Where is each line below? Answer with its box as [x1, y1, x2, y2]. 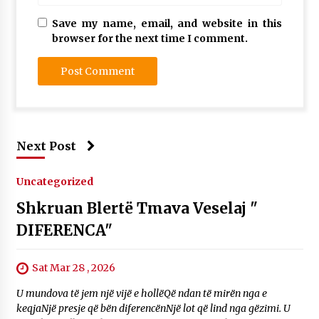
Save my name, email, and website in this [51, 17, 282, 31]
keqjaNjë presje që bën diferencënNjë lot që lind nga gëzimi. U [16, 302, 291, 315]
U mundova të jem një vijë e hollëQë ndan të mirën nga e [16, 287, 267, 300]
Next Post [16, 139, 76, 154]
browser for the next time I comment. [51, 32, 248, 46]
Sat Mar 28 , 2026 [31, 261, 115, 275]
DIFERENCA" [16, 221, 113, 241]
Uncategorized [16, 175, 93, 189]
